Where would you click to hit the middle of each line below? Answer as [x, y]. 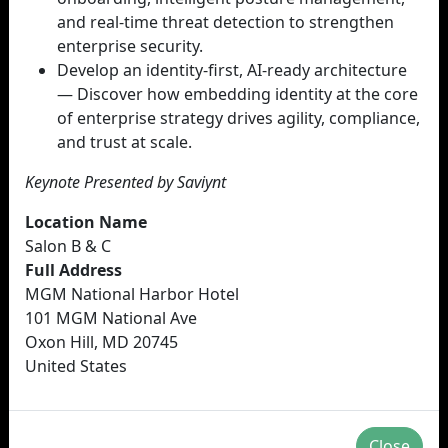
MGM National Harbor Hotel [132, 294]
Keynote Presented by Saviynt [125, 182]
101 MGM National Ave [111, 318]
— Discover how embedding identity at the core [237, 94]
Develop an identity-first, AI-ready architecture [232, 70]
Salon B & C [68, 246]
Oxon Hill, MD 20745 [101, 342]
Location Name [86, 222]
